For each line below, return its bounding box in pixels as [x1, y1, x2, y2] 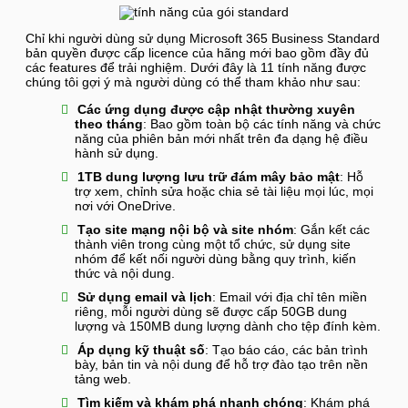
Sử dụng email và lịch [76, 291, 212, 305]
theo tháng [74, 117, 143, 132]
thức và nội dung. [74, 267, 175, 281]
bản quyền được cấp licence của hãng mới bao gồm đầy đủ [25, 46, 369, 61]
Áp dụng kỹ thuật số [76, 343, 205, 358]
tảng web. [74, 372, 131, 387]
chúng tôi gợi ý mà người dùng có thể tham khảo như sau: [25, 76, 361, 90]
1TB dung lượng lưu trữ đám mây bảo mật [76, 170, 340, 185]
